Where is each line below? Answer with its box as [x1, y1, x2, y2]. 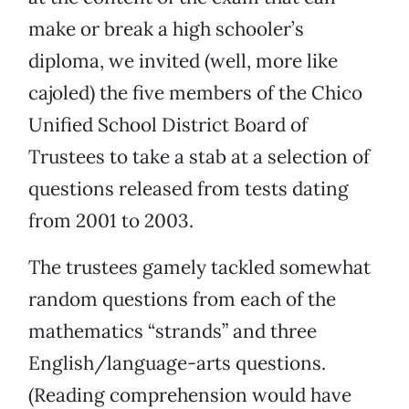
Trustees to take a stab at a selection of [28, 144, 370, 170]
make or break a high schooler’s [28, 16, 304, 42]
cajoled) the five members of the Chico [28, 80, 362, 106]
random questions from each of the [28, 287, 336, 312]
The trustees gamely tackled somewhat [28, 255, 371, 280]
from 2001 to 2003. [28, 208, 194, 234]
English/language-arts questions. [28, 351, 326, 376]
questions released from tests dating [28, 176, 349, 202]
